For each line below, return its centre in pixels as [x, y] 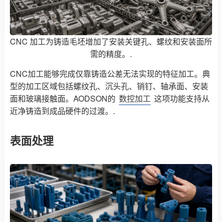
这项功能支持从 [181, 99]
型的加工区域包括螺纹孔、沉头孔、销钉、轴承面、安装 [109, 86]
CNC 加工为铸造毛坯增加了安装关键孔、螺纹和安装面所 [111, 42]
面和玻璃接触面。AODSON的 [64, 99]
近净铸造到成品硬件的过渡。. [62, 111]
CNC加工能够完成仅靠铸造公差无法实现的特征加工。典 [110, 74]
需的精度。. [111, 54]
